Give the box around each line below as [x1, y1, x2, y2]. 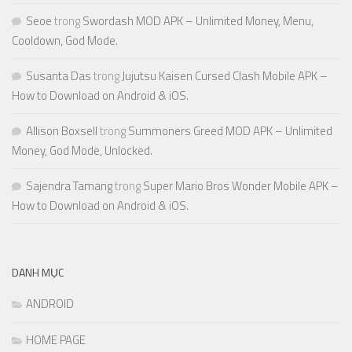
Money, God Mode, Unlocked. [12, 141, 152, 160]
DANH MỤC [12, 264, 64, 281]
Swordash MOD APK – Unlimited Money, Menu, [82, 12, 313, 31]
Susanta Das [26, 67, 91, 86]
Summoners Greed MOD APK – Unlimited [128, 122, 332, 141]
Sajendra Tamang [26, 177, 112, 196]
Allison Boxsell [26, 122, 97, 141]
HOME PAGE [26, 331, 86, 350]
